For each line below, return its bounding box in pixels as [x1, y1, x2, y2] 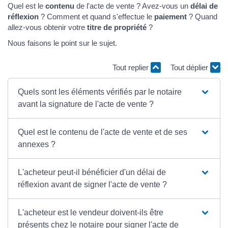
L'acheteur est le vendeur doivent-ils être [18, 208, 164, 217]
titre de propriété [87, 22, 147, 32]
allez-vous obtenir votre [8, 22, 87, 32]
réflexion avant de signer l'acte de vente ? [18, 180, 167, 189]
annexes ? [18, 140, 56, 149]
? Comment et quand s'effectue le [39, 12, 152, 21]
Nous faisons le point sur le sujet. [8, 39, 117, 48]
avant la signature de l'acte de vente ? [18, 100, 154, 109]
